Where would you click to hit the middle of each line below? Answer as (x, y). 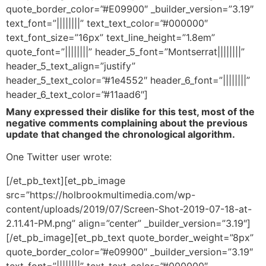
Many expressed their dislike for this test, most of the (130, 111)
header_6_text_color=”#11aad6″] (77, 94)
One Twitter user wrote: (59, 156)
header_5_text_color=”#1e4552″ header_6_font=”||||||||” (128, 80)
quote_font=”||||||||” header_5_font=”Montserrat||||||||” (125, 51)
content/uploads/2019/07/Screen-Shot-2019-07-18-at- (129, 209)
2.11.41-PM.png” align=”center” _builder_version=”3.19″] (128, 223)
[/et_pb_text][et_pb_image (66, 180)
